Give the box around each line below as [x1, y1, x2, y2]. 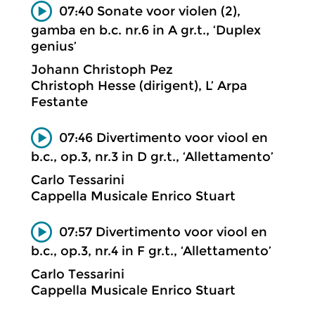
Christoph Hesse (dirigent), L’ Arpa [31, 78, 247, 94]
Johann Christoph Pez [31, 62, 173, 78]
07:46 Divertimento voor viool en [59, 129, 268, 146]
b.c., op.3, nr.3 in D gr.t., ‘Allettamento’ [31, 148, 274, 165]
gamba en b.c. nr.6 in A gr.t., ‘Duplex [31, 22, 261, 38]
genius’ [31, 39, 77, 55]
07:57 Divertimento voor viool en [59, 224, 267, 240]
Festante [31, 94, 88, 110]
